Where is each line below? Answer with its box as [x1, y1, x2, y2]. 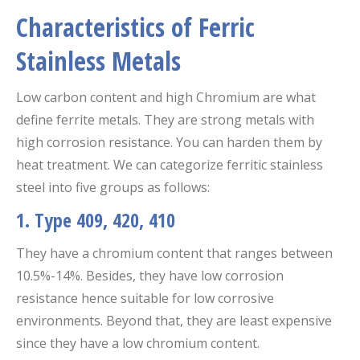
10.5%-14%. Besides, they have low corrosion [16, 266, 284, 284]
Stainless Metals [16, 43, 181, 78]
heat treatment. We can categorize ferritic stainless [16, 155, 323, 174]
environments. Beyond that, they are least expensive [16, 311, 332, 329]
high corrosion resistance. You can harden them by [16, 133, 322, 151]
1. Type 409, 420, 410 [16, 206, 175, 233]
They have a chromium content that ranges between [16, 243, 333, 262]
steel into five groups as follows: [16, 178, 210, 196]
